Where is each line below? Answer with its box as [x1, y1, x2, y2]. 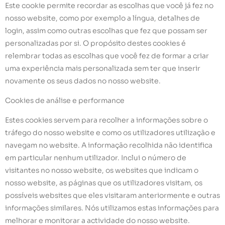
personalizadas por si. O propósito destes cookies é [5, 38, 186, 48]
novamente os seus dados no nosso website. [5, 76, 161, 85]
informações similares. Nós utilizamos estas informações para [5, 203, 219, 213]
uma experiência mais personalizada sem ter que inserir [5, 63, 200, 73]
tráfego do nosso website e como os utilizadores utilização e [5, 128, 215, 138]
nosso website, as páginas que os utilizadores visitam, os [5, 178, 202, 188]
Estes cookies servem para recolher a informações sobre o [5, 116, 208, 125]
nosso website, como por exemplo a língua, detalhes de [5, 13, 200, 23]
